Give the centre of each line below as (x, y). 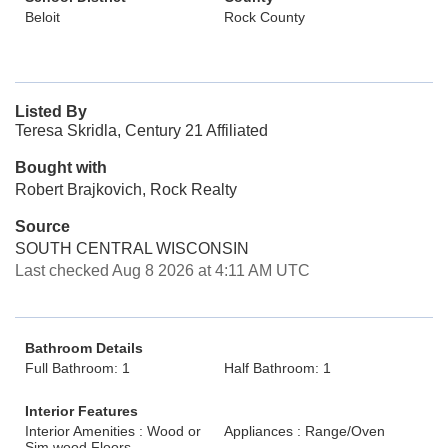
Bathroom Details (84, 348)
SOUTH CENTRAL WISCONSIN (132, 248)
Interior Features (81, 411)
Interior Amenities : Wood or (113, 431)
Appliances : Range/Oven (304, 431)
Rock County (264, 17)
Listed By (51, 111)
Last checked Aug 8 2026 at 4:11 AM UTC (162, 270)
